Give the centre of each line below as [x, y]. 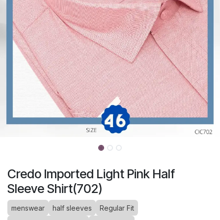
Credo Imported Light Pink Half [91, 174]
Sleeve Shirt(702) [55, 189]
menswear [28, 208]
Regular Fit [117, 208]
